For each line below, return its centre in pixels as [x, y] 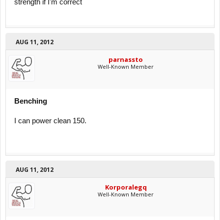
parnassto [126, 60]
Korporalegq [126, 187]
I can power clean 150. [50, 121]
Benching [31, 101]
